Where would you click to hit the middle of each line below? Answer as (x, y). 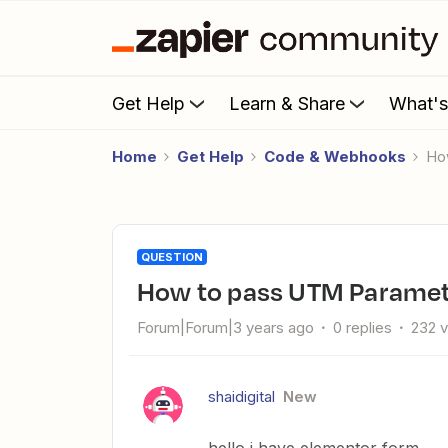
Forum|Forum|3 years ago (225, 327)
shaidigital (241, 396)
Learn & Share (287, 103)
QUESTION (172, 257)
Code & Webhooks (335, 156)
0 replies (362, 327)
